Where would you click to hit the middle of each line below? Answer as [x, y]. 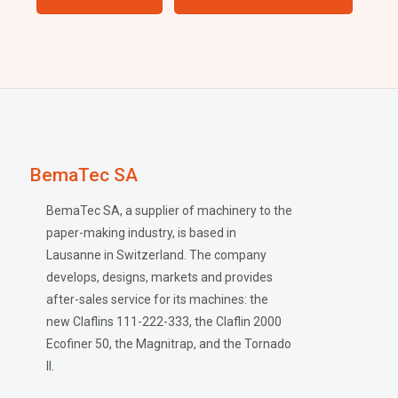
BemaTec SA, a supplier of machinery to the [170, 210]
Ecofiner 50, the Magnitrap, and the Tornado [169, 343]
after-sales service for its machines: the [158, 299]
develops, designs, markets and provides [160, 277]
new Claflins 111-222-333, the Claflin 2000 [164, 321]
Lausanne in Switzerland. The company [157, 255]
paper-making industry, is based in [142, 232]
